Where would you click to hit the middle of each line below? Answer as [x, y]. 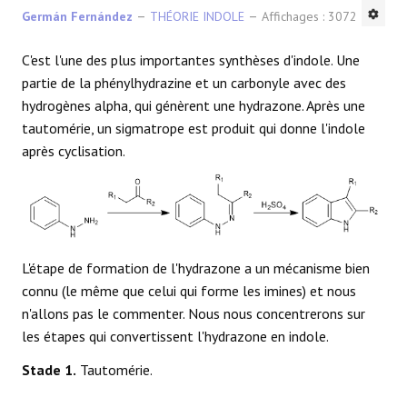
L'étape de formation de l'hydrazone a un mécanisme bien [196, 268]
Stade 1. [49, 369]
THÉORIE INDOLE [197, 16]
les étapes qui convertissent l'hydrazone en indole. [175, 336]
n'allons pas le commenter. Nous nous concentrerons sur [194, 313]
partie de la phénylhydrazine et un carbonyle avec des [184, 82]
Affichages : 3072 [309, 16]
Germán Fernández [77, 16]
